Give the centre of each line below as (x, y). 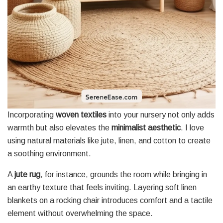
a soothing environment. (49, 153)
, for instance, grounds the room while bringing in (124, 174)
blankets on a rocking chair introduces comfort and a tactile (110, 200)
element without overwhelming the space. (80, 213)
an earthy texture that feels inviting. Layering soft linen (102, 187)
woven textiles (81, 114)
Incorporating (32, 114)
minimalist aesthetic (146, 127)
